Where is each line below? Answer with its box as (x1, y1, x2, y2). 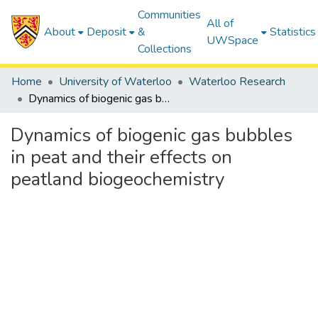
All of (207, 16, 234, 31)
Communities (138, 7, 202, 23)
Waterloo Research (189, 74, 285, 89)
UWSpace (207, 33, 259, 48)
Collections (138, 41, 192, 57)
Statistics (270, 24, 317, 40)
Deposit (87, 24, 127, 40)
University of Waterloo (59, 74, 172, 89)
